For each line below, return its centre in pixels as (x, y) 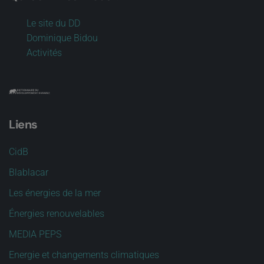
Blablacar (29, 172)
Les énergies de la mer (55, 193)
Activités (44, 53)
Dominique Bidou (62, 38)
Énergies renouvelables (57, 214)
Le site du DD (53, 23)
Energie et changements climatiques (84, 255)
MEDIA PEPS (35, 234)
